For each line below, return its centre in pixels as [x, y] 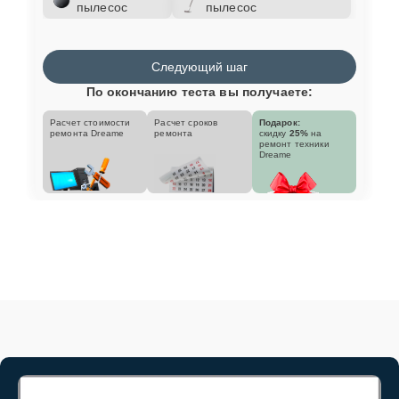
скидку [274, 133]
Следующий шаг [199, 66]
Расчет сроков [186, 122]
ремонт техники [294, 143]
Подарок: [279, 122]
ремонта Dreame [87, 133]
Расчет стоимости [90, 122]
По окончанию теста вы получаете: [199, 91]
